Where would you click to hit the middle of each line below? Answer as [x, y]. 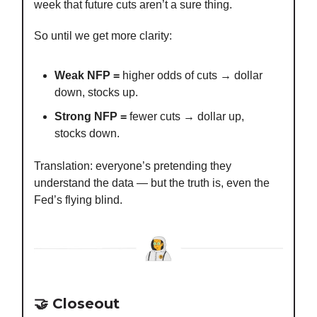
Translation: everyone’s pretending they [133, 166]
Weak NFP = [87, 76]
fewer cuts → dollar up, [185, 117]
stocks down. [87, 134]
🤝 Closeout [77, 303]
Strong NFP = [91, 117]
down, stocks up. [96, 93]
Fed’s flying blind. [78, 200]
